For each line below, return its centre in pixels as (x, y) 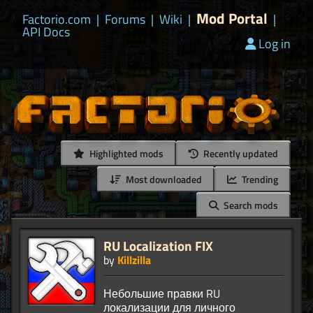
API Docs (46, 32)
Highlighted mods (125, 154)
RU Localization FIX (158, 246)
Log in (275, 44)
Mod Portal (232, 18)
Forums (125, 19)
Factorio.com (57, 19)
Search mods (250, 205)
